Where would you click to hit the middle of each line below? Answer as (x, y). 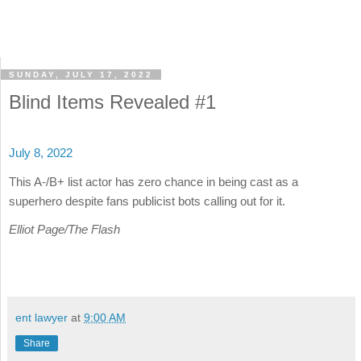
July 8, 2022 (41, 153)
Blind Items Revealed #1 (112, 102)
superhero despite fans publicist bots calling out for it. (147, 201)
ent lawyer (41, 318)
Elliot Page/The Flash (64, 229)
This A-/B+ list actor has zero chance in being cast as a (154, 181)
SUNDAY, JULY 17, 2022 (81, 75)
